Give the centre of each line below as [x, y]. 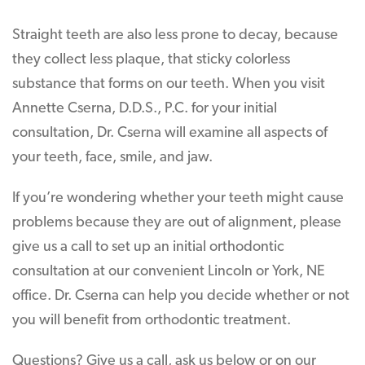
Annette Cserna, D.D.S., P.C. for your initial [145, 109]
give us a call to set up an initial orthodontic [148, 247]
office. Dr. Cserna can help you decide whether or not [181, 296]
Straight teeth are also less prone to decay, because [175, 35]
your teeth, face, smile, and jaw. [112, 158]
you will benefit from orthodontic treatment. [152, 321]
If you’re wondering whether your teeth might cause [178, 198]
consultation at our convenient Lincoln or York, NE [169, 272]
